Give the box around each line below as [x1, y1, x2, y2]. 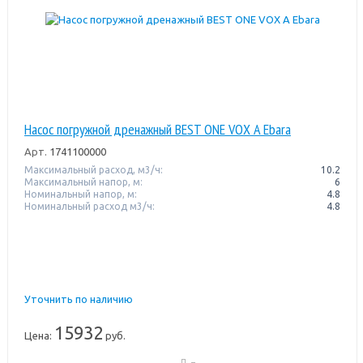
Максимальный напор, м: [23, 176, 143, 187]
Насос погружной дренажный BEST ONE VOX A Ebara [23, 119, 291, 139]
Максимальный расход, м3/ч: [23, 164, 163, 175]
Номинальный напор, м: [23, 188, 137, 199]
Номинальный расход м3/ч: [23, 200, 155, 211]
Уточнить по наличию [23, 293, 133, 305]
